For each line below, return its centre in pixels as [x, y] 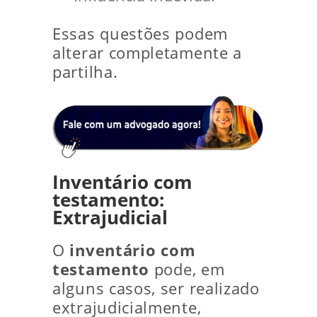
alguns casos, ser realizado [156, 288]
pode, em [187, 269]
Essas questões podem [140, 34]
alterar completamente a [148, 53]
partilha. [85, 72]
